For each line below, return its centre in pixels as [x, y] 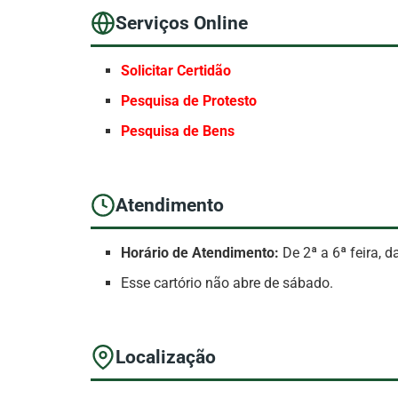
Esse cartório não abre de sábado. [227, 283]
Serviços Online [182, 23]
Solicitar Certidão [176, 71]
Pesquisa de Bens [178, 131]
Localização [166, 357]
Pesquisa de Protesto [189, 101]
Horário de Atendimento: [200, 253]
